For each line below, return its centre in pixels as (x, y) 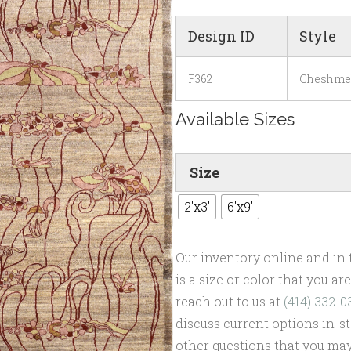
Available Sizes (235, 119)
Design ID (221, 36)
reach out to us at (230, 302)
